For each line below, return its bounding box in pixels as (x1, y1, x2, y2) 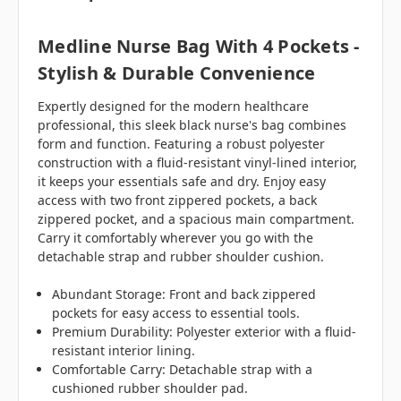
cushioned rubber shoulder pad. (52, 380, 249, 397)
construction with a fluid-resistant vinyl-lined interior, (38, 154, 357, 172)
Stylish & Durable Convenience (38, 61, 316, 86)
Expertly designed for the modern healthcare (38, 98, 309, 115)
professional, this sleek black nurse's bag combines (38, 116, 346, 134)
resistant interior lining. (52, 342, 196, 360)
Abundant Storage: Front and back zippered (52, 286, 317, 303)
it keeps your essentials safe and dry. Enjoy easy (38, 173, 326, 191)
